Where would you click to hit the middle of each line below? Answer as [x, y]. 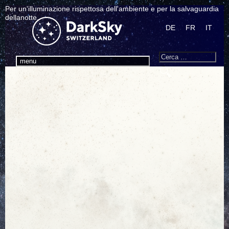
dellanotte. [22, 17]
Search [176, 43]
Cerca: [166, 55]
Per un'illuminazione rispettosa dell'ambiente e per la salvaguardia [112, 8]
